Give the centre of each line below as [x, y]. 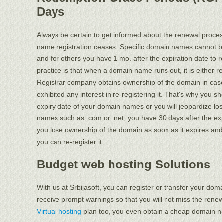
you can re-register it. [70, 142]
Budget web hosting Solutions [123, 164]
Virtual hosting [59, 211]
